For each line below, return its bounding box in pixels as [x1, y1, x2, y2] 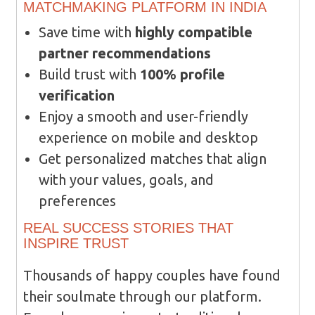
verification [38, 87, 115, 104]
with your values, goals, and [38, 172, 214, 188]
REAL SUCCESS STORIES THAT [22, 220, 233, 236]
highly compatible [134, 24, 252, 41]
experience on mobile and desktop [38, 129, 258, 146]
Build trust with [38, 66, 140, 83]
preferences [38, 193, 116, 210]
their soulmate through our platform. [22, 288, 262, 305]
